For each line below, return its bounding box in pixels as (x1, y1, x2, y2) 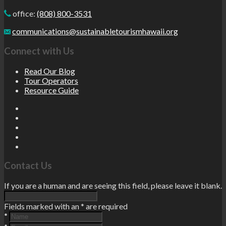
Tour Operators (24, 75, 78, 85)
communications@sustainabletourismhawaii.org (12, 26, 178, 36)
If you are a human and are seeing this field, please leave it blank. (4, 181, 222, 191)
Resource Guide (24, 85, 79, 95)
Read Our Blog (24, 66, 75, 76)
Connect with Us (4, 45, 74, 56)
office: (11, 9, 37, 19)
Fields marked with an (4, 201, 81, 211)
